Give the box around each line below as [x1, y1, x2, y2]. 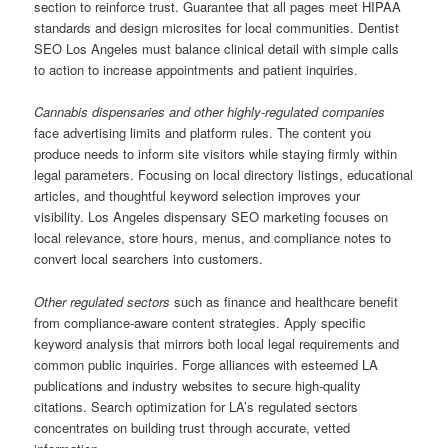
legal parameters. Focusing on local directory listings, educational [34, 165, 414, 185]
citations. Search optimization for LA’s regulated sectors [34, 396, 359, 416]
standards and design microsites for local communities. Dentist [34, 18, 400, 38]
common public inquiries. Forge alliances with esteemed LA [34, 354, 379, 374]
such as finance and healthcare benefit [170, 291, 399, 311]
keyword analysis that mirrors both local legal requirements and [34, 333, 400, 353]
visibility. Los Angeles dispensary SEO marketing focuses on [34, 207, 389, 227]
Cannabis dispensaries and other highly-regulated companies [34, 102, 386, 122]
